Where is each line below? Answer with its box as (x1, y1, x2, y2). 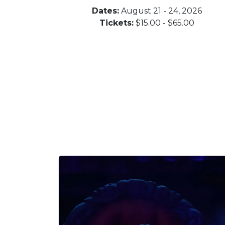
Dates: (91, 6, 119, 16)
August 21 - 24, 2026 (119, 6, 202, 16)
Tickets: (99, 18, 134, 28)
